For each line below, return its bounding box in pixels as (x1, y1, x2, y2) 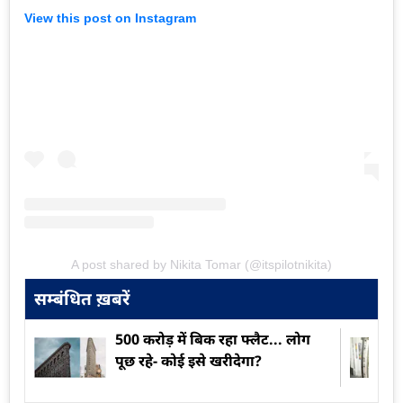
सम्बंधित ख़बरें (34, 286, 130, 310)
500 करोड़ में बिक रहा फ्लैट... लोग (115, 328, 310, 349)
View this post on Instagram (24, 11, 196, 26)
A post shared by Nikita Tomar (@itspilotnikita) (71, 256, 332, 272)
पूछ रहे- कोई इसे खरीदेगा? (115, 350, 262, 371)
